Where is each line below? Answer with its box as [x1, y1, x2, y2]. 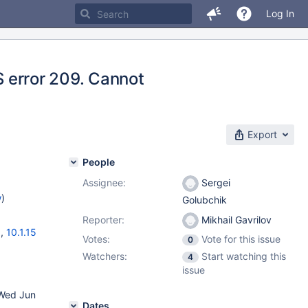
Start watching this [201, 250, 286, 262]
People [82, 156, 115, 168]
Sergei [199, 177, 230, 188]
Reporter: [82, 214, 124, 225]
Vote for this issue [201, 233, 280, 245]
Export [247, 129, 277, 140]
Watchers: [82, 250, 127, 262]
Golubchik [182, 194, 227, 206]
